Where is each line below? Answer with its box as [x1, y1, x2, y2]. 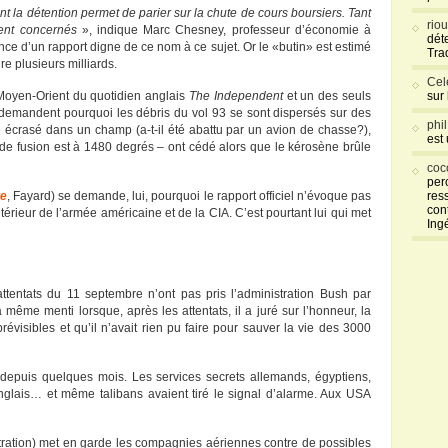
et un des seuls [282, 89, 372, 103]
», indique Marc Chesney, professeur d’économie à [76, 23, 372, 37]
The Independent [189, 89, 283, 103]
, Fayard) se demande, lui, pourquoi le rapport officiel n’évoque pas [6, 189, 371, 203]
